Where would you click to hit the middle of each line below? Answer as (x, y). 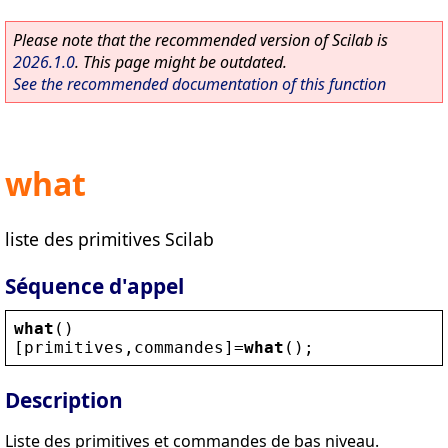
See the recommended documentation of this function (199, 84)
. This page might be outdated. (181, 62)
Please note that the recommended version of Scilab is (200, 40)
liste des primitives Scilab (109, 238)
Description (64, 400)
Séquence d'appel (94, 285)
